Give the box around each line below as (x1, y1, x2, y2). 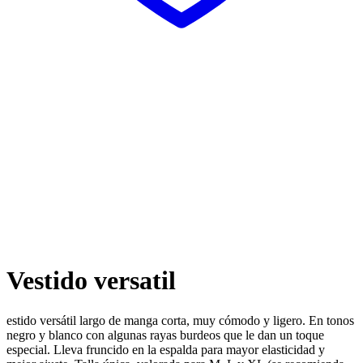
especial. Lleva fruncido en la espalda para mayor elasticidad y (6, 342, 325, 357)
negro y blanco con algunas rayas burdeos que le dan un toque (6, 327, 324, 342)
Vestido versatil (6, 266, 176, 296)
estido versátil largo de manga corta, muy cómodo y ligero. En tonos (6, 313, 354, 327)
